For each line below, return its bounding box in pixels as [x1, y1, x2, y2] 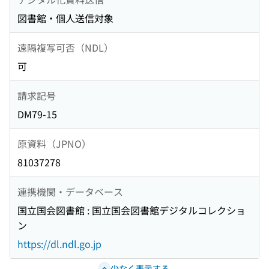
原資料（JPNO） [17, 136, 91, 151]
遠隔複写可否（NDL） [17, 40, 113, 55]
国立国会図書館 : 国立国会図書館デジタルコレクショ [17, 203, 246, 218]
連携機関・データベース [17, 184, 123, 199]
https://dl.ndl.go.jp [17, 237, 101, 252]
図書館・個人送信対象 [17, 11, 113, 26]
